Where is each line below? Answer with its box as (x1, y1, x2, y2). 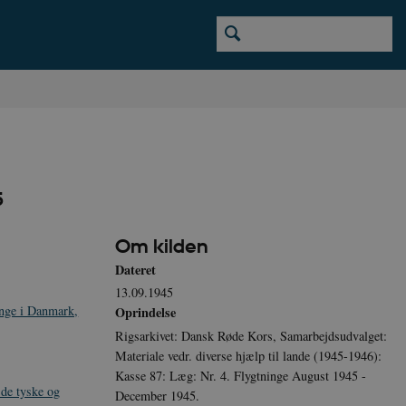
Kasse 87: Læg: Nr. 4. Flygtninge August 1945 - (115, 366, 366, 384)
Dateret (115, 260, 156, 280)
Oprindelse (115, 303, 176, 323)
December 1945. (115, 386, 199, 404)
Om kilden (115, 235, 208, 259)
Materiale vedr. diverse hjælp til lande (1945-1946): (115, 346, 382, 364)
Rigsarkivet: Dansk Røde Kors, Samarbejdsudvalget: (115, 326, 387, 344)
